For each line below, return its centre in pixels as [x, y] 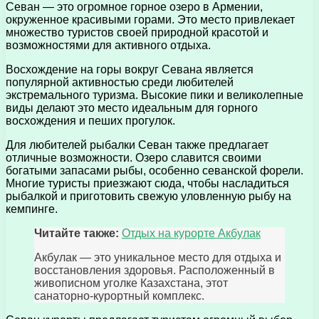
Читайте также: [77, 234]
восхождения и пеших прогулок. [90, 121]
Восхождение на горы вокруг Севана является [130, 70]
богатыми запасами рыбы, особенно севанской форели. [155, 171]
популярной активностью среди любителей [120, 83]
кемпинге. [32, 209]
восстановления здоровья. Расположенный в [155, 271]
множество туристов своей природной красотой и [137, 33]
